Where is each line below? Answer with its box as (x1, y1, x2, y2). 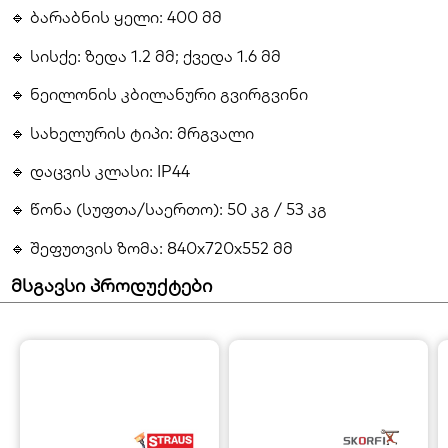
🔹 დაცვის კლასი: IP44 (10, 160, 190, 181)
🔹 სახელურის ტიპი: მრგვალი (10, 122, 254, 143)
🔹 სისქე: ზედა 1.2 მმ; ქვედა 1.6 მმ (10, 45, 281, 66)
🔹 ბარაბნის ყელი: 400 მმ (10, 7, 222, 28)
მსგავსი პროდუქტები (11, 274, 212, 298)
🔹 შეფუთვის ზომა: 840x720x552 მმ (10, 237, 293, 258)
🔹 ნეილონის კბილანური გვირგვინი (10, 84, 308, 105)
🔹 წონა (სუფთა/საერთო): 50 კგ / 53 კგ (10, 199, 327, 220)
